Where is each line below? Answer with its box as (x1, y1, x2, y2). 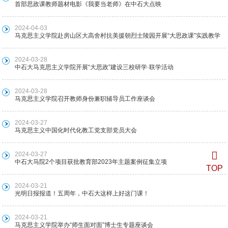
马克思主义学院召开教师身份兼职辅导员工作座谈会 (15, 95, 156, 102)
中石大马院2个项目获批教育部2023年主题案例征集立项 (15, 158, 167, 165)
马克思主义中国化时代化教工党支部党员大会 (15, 126, 137, 134)
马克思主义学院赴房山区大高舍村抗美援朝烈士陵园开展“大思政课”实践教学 (15, 32, 221, 39)
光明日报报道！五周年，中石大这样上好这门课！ (15, 189, 150, 197)
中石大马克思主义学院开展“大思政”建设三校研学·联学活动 (15, 63, 174, 71)
